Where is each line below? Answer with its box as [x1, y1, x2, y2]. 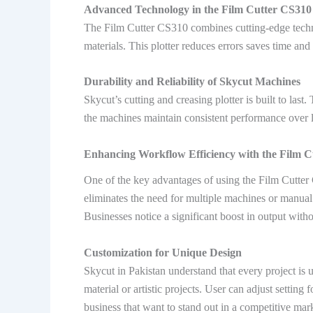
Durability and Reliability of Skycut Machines [84, 75, 300, 88]
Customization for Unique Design [84, 246, 242, 259]
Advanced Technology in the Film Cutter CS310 [84, 3, 312, 15]
